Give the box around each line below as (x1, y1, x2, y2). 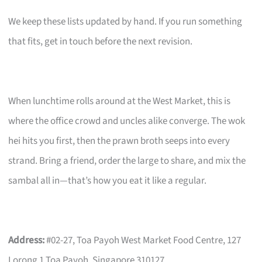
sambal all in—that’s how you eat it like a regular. (8, 174, 207, 188)
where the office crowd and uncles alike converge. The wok (8, 114, 246, 129)
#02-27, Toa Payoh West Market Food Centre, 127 (44, 233, 242, 248)
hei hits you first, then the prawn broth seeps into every (8, 134, 230, 149)
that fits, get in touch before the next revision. (8, 35, 193, 49)
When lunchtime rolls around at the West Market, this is (8, 94, 231, 109)
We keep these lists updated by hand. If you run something (8, 15, 243, 29)
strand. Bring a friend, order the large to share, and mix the (8, 154, 246, 168)
